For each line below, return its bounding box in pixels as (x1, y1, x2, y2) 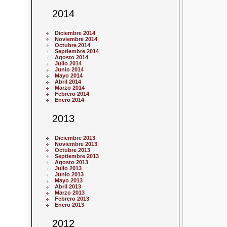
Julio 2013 (55, 165, 82, 172)
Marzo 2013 (55, 190, 85, 196)
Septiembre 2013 (55, 153, 99, 160)
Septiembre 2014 (55, 48, 99, 54)
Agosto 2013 (55, 159, 89, 166)
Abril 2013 (55, 183, 82, 190)
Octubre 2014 (55, 42, 91, 48)
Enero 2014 (55, 96, 85, 103)
